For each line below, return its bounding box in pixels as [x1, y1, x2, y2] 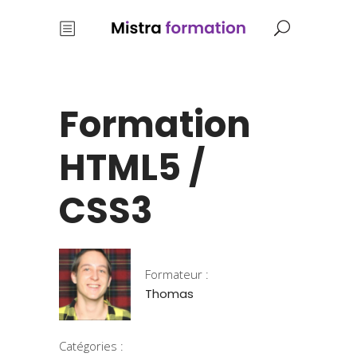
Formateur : [145, 266, 209, 282]
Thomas [145, 285, 194, 302]
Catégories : [59, 338, 124, 354]
